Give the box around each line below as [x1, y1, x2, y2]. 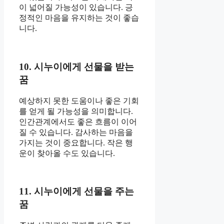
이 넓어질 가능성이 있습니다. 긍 [19, 3, 133, 12]
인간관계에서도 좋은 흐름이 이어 [19, 117, 137, 126]
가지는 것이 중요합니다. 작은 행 [19, 138, 133, 147]
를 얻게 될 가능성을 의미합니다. [19, 106, 133, 115]
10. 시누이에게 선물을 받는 [19, 61, 134, 72]
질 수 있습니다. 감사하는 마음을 [19, 127, 133, 136]
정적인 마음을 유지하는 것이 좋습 [19, 13, 139, 22]
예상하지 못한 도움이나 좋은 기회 [19, 96, 139, 105]
